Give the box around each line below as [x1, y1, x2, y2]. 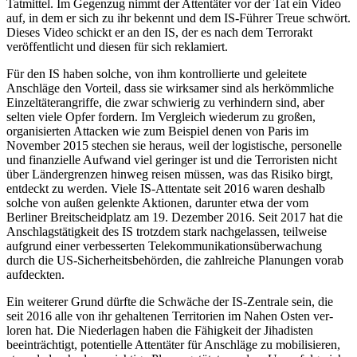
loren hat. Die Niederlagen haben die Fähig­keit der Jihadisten [6, 323, 313, 337]
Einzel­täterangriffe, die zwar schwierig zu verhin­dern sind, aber [6, 95, 324, 109]
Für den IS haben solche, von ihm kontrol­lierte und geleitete [6, 66, 307, 80]
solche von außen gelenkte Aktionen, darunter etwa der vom [6, 195, 308, 210]
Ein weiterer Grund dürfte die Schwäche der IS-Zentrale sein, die [6, 294, 333, 308]
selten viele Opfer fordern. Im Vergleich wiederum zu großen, [6, 109, 316, 124]
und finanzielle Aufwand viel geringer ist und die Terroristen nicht [6, 152, 337, 167]
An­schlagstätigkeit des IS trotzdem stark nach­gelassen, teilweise [6, 224, 327, 238]
